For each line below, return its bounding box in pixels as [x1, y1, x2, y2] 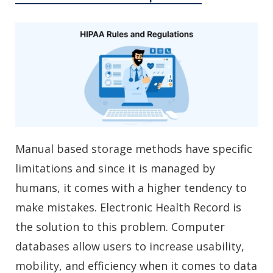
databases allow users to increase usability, [15, 239, 244, 254]
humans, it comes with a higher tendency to [15, 180, 247, 196]
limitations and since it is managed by [15, 161, 215, 176]
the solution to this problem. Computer [15, 219, 225, 235]
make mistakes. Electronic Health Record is [15, 200, 241, 215]
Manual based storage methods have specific [15, 141, 252, 157]
